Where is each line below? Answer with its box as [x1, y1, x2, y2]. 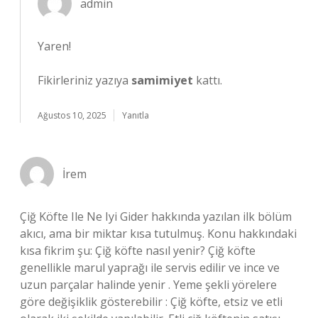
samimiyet [131, 72, 193, 88]
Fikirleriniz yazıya [38, 72, 131, 88]
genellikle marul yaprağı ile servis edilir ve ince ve [20, 260, 280, 275]
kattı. [193, 72, 222, 88]
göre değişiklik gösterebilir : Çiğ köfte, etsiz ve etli [20, 294, 283, 309]
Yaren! [38, 38, 71, 54]
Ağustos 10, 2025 [38, 109, 106, 121]
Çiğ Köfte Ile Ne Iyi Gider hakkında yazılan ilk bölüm [20, 209, 292, 224]
